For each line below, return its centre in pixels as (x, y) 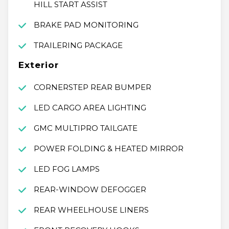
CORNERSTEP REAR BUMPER (92, 87)
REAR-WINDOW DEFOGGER (90, 190)
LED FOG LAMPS (66, 169)
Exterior (39, 65)
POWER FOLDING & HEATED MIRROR (108, 149)
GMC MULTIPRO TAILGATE (85, 128)
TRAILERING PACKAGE (78, 45)
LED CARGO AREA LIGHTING (90, 108)
